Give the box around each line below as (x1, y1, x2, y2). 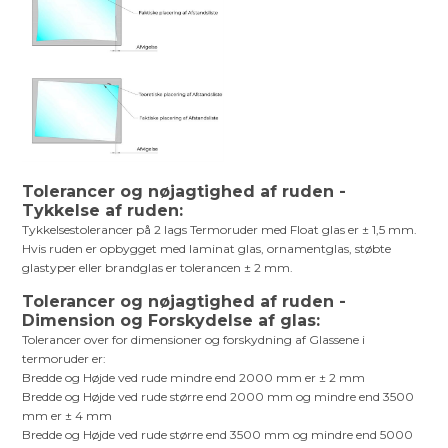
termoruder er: (22, 350, 107, 366)
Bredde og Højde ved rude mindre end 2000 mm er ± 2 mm (22, 369, 366, 385)
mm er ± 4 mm (22, 407, 113, 423)
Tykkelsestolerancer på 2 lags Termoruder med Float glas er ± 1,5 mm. (22, 221, 418, 237)
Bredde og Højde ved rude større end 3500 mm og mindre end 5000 (22, 426, 414, 442)
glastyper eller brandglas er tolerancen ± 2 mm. (22, 259, 294, 275)
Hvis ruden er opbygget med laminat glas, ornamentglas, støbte (22, 240, 392, 256)
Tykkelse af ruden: (22, 200, 184, 220)
